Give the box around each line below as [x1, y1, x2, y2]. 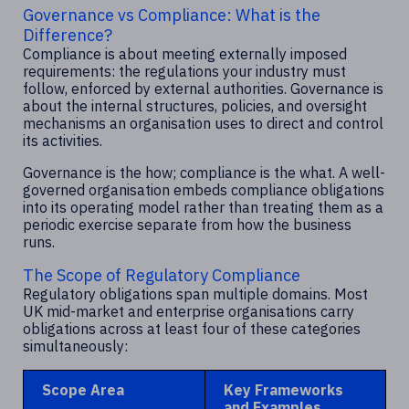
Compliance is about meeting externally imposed [23, 45, 347, 63]
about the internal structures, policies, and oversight [23, 97, 367, 115]
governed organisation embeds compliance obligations [23, 181, 384, 199]
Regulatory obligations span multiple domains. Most [23, 285, 368, 303]
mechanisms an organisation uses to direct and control [23, 114, 383, 132]
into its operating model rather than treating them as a [23, 198, 383, 216]
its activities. [23, 131, 102, 150]
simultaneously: [23, 337, 128, 355]
